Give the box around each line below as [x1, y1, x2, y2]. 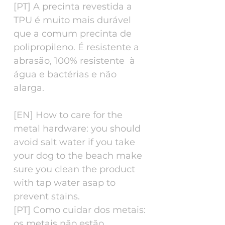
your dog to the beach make [14, 150, 142, 161]
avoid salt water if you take [14, 136, 135, 148]
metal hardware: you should [14, 123, 141, 134]
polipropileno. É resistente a [14, 41, 139, 53]
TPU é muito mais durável [14, 14, 131, 26]
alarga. [14, 82, 44, 93]
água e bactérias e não [14, 68, 117, 80]
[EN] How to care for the [14, 109, 123, 121]
